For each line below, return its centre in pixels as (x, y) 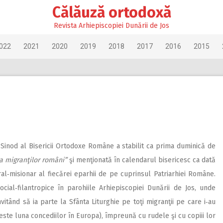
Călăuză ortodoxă (111, 12)
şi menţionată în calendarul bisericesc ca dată (141, 160)
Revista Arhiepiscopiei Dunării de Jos (111, 26)
